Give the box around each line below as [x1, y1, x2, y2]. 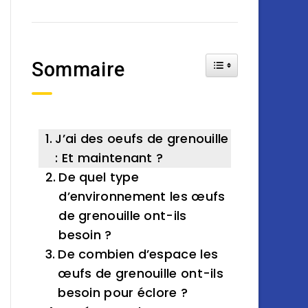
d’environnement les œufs [58, 188, 225, 205]
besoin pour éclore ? [58, 284, 188, 301]
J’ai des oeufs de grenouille [55, 130, 229, 147]
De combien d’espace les [58, 245, 219, 263]
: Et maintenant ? [55, 149, 164, 166]
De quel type [58, 168, 139, 186]
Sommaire [32, 58, 125, 81]
